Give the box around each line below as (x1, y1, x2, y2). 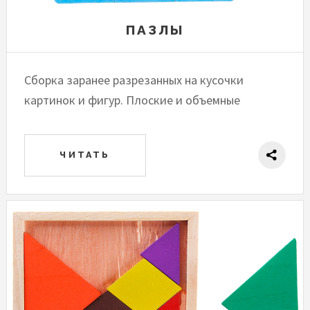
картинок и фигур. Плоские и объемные (24, 91, 241, 108)
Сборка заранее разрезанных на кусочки (24, 71, 244, 88)
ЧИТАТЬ (60, 149, 111, 160)
